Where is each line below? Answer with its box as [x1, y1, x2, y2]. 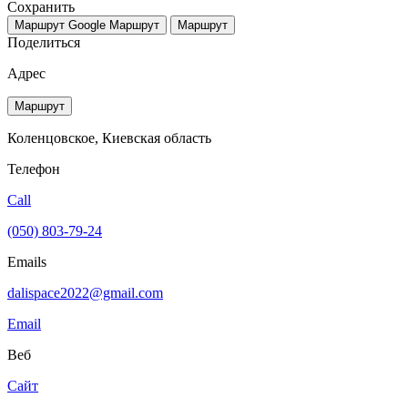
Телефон [7, 160, 60, 177]
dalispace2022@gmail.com [7, 284, 163, 301]
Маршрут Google [15, 17, 106, 32]
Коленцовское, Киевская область [7, 129, 211, 146]
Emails [7, 253, 46, 270]
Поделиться [7, 34, 80, 50]
